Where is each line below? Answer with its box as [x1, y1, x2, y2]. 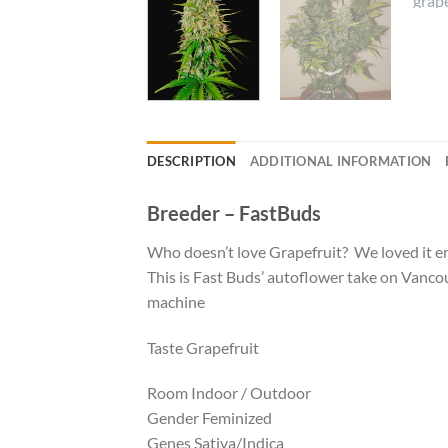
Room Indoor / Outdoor [147, 383, 311, 403]
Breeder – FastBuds [147, 200, 321, 225]
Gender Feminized [147, 408, 272, 428]
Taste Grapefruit [147, 337, 259, 357]
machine [147, 291, 205, 311]
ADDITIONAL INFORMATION [249, 152, 432, 169]
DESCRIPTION [147, 152, 236, 169]
